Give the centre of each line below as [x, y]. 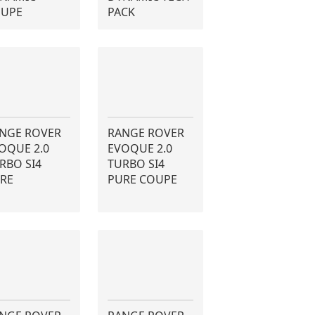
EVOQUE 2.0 [140, 148]
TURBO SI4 [136, 164]
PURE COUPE [142, 179]
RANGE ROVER [146, 133]
